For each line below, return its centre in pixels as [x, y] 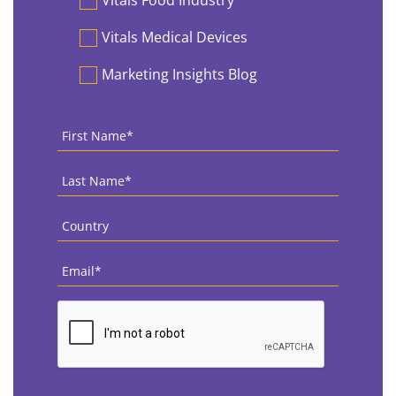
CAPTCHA [89, 308]
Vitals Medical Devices [175, 37]
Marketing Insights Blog [179, 74]
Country [85, 218]
